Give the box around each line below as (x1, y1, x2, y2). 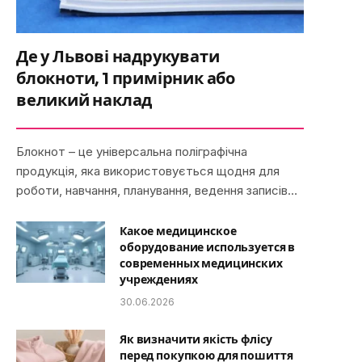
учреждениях (120, 271, 198, 287)
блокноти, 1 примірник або (16, 68, 235, 89)
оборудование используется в (120, 239, 296, 255)
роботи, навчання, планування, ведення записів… (16, 182, 297, 198)
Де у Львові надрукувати (16, 46, 220, 67)
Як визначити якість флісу (120, 331, 272, 347)
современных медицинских (120, 255, 283, 271)
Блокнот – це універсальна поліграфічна (16, 143, 247, 159)
